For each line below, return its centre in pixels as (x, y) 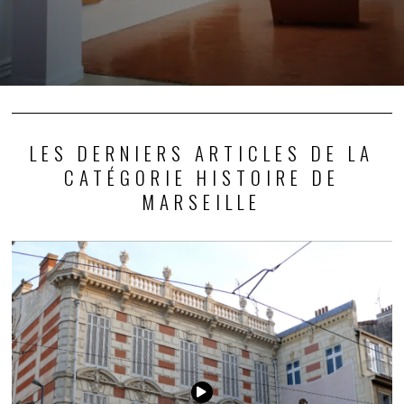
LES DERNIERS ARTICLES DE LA (202, 152)
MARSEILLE (202, 201)
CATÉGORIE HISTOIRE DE (202, 177)
